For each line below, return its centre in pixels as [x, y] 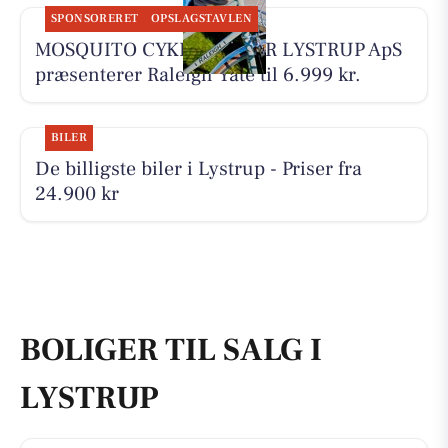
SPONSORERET [94, 18]
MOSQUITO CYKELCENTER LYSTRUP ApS [218, 49]
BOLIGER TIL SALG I [171, 349]
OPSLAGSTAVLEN [201, 18]
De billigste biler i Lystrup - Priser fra [198, 169]
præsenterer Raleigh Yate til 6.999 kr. [197, 74]
